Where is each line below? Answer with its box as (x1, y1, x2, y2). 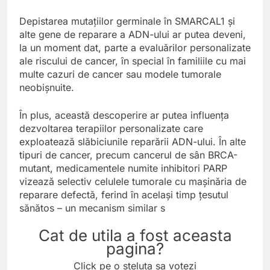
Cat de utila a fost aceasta (38, 226, 232, 245)
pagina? (106, 239, 164, 259)
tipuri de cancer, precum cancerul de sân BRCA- (19, 149, 237, 162)
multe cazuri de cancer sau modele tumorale (19, 68, 221, 81)
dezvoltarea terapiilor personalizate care (19, 122, 203, 135)
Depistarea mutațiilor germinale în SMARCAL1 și (19, 15, 235, 28)
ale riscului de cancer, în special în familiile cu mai (19, 55, 246, 67)
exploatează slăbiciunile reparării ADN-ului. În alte (19, 136, 246, 148)
